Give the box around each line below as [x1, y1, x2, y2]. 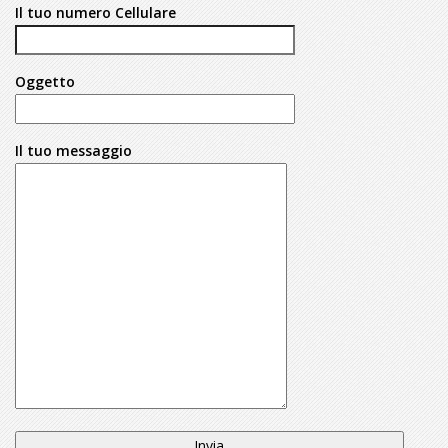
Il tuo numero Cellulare [15, 2, 176, 22]
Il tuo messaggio [15, 140, 132, 160]
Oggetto [15, 71, 75, 91]
